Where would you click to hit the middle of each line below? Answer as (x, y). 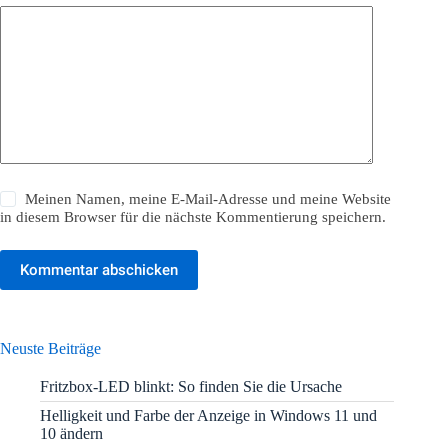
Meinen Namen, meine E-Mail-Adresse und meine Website (208, 199)
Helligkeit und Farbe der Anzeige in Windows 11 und (208, 415)
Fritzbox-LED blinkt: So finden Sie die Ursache (191, 386)
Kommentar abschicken (99, 270)
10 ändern (71, 433)
